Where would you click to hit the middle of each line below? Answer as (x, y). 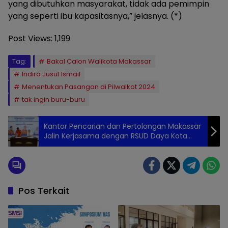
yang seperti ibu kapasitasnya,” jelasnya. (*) (95, 16)
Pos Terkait (44, 190)
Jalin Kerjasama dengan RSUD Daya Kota (116, 136)
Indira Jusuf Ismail (51, 74)
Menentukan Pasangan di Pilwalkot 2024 (89, 87)
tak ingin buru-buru (53, 99)
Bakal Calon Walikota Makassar (99, 61)
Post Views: (30, 38)
